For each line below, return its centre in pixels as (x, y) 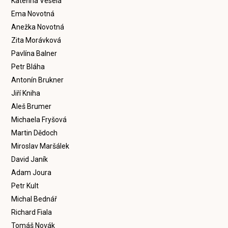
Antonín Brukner (38, 80)
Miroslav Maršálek (40, 146)
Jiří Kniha (26, 93)
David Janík (30, 159)
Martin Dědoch (35, 133)
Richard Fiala (32, 212)
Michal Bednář (34, 199)
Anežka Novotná (38, 27)
